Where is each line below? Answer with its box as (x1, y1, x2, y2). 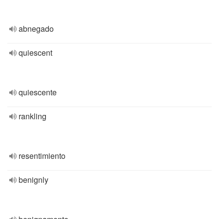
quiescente (19, 87, 57, 98)
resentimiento (19, 150, 66, 161)
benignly (19, 174, 48, 185)
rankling (19, 110, 46, 122)
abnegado (19, 23, 54, 34)
